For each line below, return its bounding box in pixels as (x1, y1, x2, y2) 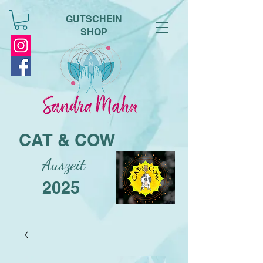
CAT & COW (19, 130, 115, 151)
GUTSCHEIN (65, 14, 122, 25)
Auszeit (19, 154, 85, 175)
